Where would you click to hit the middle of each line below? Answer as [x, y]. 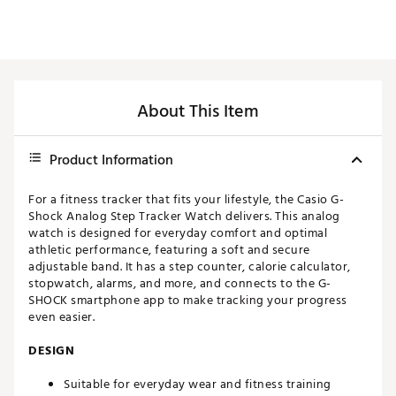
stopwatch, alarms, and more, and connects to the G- [180, 284]
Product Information [111, 160]
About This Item [198, 112]
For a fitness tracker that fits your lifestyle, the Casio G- [186, 200]
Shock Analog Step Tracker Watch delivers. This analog [184, 217]
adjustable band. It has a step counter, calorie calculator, [190, 267]
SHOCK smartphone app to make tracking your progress [188, 301]
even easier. [61, 317]
